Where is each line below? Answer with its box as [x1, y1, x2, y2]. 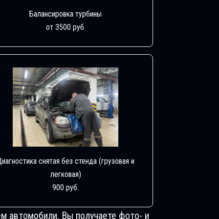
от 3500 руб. [45, 22, 86, 32]
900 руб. [52, 182, 79, 192]
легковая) [50, 169, 81, 179]
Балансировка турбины [29, 9, 102, 19]
